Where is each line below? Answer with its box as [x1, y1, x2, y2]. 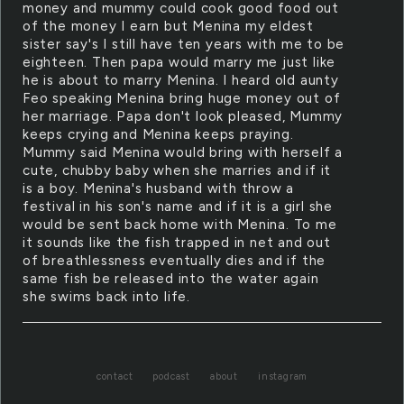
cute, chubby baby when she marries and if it [23, 162, 332, 179]
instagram [258, 371, 308, 382]
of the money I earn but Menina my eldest [23, 18, 314, 34]
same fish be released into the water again [23, 271, 319, 287]
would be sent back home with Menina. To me [23, 216, 337, 233]
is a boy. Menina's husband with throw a [23, 180, 295, 197]
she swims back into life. [23, 289, 191, 305]
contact [96, 371, 133, 382]
